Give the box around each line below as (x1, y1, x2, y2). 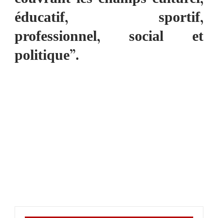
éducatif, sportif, (15, 6, 203, 31)
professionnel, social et (15, 25, 203, 50)
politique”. (15, 44, 79, 69)
